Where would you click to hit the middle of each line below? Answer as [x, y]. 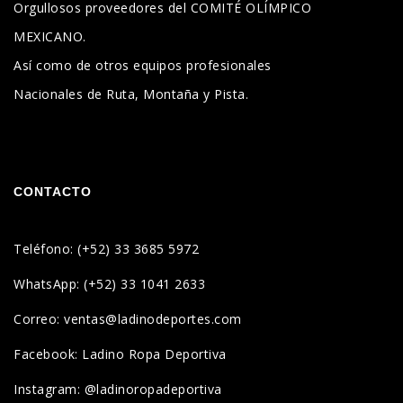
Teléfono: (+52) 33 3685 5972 [106, 249]
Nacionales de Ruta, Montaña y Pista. [131, 94]
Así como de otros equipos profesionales [143, 66]
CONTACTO [53, 192]
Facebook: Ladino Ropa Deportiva [120, 354]
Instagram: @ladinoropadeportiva [118, 390]
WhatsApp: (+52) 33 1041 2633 [109, 284]
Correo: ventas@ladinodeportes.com [128, 319]
